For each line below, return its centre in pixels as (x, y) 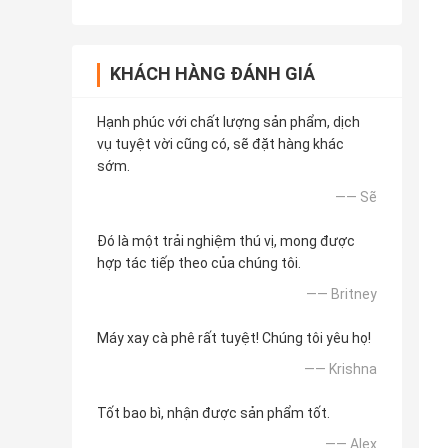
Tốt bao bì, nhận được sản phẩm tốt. (213, 413)
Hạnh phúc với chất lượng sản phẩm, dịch (228, 122)
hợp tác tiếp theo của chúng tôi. (199, 263)
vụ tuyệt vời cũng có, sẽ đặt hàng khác (220, 144)
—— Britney (341, 294)
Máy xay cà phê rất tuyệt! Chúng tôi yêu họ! (234, 338)
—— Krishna (340, 369)
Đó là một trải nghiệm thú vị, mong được (226, 241)
